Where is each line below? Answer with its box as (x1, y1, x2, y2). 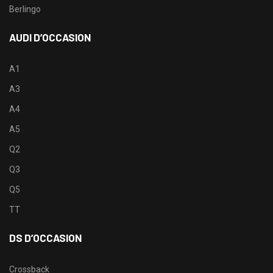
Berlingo (9, 4, 41, 14)
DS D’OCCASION (9, 231, 82, 244)
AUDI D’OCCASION (9, 30, 91, 43)
